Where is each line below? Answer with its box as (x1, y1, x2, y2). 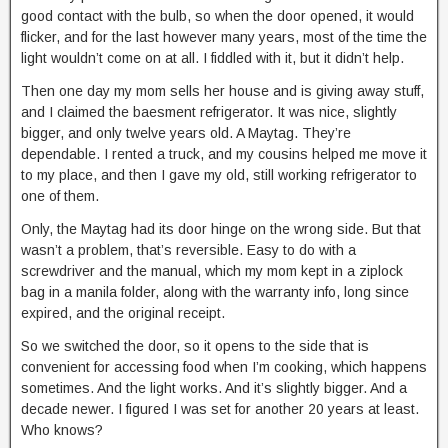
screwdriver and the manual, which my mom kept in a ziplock (21, 263, 403, 279)
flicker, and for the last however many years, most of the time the (21, 29, 427, 45)
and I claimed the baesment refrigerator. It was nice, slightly (21, 104, 397, 120)
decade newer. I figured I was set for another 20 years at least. (21, 401, 423, 417)
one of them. (21, 188, 99, 204)
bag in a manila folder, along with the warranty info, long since (21, 284, 409, 300)
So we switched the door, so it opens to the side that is (21, 338, 369, 354)
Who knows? (21, 422, 103, 438)
